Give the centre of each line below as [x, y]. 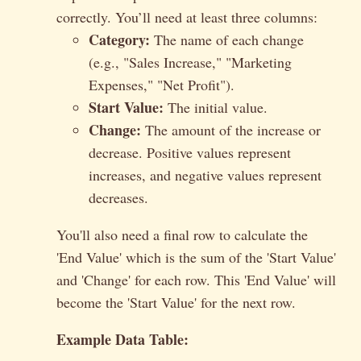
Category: [119, 40]
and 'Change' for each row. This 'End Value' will [196, 280]
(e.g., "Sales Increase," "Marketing [190, 62]
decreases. [118, 198]
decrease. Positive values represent [190, 153]
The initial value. [216, 108]
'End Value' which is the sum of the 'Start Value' [196, 257]
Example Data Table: [122, 340]
